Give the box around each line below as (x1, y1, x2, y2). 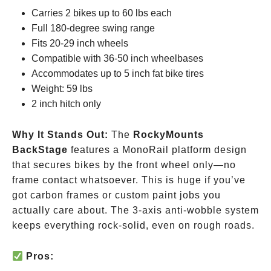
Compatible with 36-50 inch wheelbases (31, 53, 203, 64)
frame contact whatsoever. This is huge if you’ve (12, 175, 246, 185)
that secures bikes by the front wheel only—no (12, 160, 236, 170)
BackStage (12, 145, 68, 155)
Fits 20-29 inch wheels (31, 38, 128, 48)
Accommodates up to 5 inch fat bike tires (31, 68, 204, 79)
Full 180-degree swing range (31, 23, 155, 33)
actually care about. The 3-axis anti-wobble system (12, 205, 259, 215)
